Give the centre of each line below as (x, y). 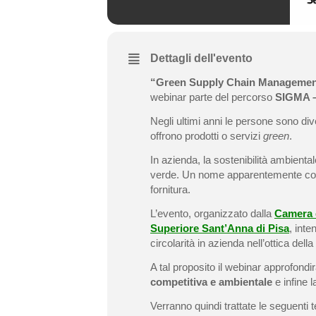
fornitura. (170, 189)
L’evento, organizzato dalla (212, 213)
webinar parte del (189, 97)
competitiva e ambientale (211, 282)
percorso (252, 97)
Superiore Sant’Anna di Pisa (220, 228)
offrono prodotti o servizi (207, 136)
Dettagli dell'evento (201, 58)
